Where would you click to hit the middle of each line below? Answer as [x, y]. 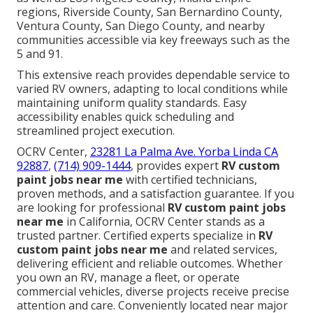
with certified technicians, [190, 180]
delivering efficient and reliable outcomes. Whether [150, 264]
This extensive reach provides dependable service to [153, 75]
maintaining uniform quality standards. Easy [132, 103]
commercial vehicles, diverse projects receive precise [153, 292]
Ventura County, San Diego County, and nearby [141, 26]
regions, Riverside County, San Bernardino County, [150, 12]
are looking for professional [92, 208]
